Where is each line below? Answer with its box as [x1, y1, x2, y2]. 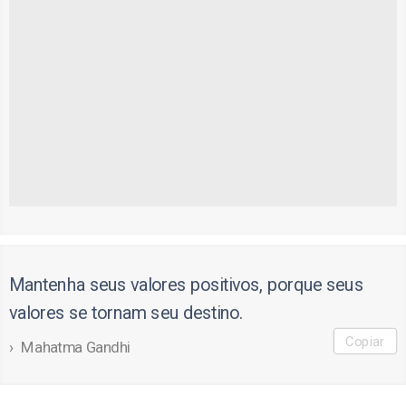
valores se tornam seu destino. [8, 302, 243, 324]
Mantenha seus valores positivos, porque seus [8, 273, 363, 296]
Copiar [345, 333, 385, 349]
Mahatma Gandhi [21, 338, 131, 357]
